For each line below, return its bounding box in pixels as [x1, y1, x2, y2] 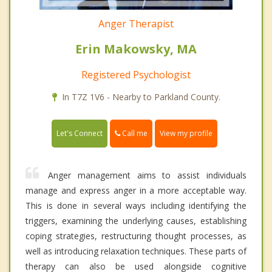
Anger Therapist [98, 16, 174, 30]
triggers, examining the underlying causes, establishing [25, 215, 246, 227]
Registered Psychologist [81, 67, 191, 81]
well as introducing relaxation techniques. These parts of [25, 245, 246, 257]
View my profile [160, 128, 212, 139]
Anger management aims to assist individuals [48, 169, 246, 182]
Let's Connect [56, 128, 103, 139]
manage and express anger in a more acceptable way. [25, 185, 246, 197]
